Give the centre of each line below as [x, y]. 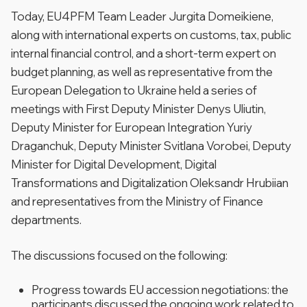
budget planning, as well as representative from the [142, 71]
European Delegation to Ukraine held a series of [134, 90]
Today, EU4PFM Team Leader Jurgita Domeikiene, [142, 16]
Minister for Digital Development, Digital [114, 164]
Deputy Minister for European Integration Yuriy [132, 127]
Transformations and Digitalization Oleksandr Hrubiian [150, 182]
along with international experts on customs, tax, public [151, 34]
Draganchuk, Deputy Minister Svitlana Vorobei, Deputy [151, 145]
